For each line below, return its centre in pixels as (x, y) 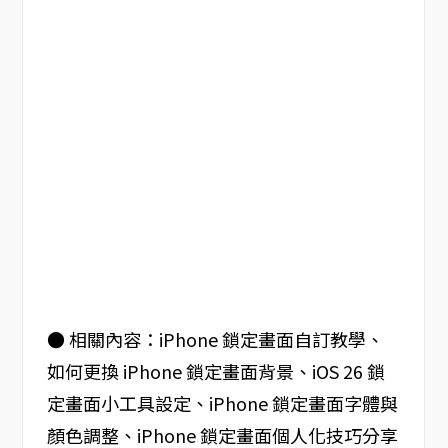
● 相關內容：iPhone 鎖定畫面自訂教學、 (215, 338)
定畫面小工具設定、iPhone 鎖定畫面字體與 (222, 402)
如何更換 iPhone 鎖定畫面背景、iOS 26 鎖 (215, 370)
